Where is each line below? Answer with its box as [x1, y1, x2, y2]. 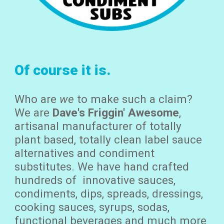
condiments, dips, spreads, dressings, [14, 187, 203, 201]
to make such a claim [74, 92, 187, 106]
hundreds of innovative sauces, [14, 173, 176, 187]
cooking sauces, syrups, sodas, [14, 200, 170, 214]
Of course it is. [14, 62, 111, 79]
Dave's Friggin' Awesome [49, 106, 179, 120]
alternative [14, 146, 69, 160]
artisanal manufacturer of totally [14, 119, 182, 133]
